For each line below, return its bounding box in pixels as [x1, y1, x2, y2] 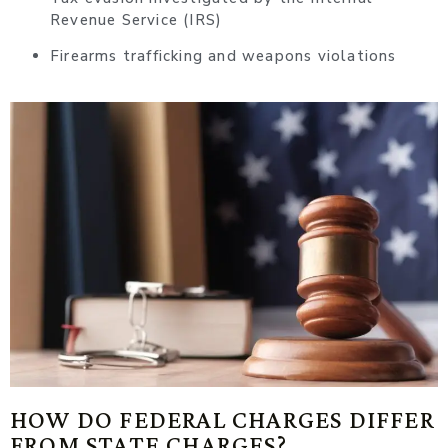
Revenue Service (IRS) [50, 10, 223, 31]
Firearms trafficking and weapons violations [50, 46, 397, 67]
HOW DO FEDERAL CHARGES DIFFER [10, 406, 435, 434]
